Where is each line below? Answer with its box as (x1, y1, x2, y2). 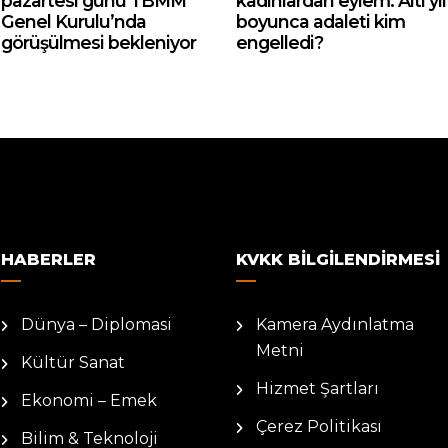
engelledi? (236, 32, 323, 53)
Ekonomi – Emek (21, 391, 157, 410)
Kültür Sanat (21, 353, 125, 372)
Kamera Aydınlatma (256, 315, 414, 334)
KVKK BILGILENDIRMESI (236, 250, 440, 269)
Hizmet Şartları (256, 379, 379, 398)
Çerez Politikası (256, 417, 382, 436)
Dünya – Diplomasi (21, 315, 172, 334)
